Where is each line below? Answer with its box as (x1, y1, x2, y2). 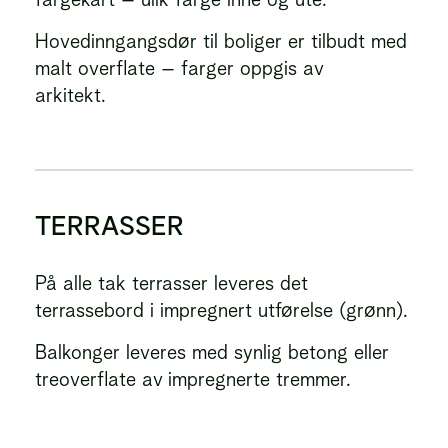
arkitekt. (35, 83, 106, 107)
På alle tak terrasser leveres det (35, 271, 308, 295)
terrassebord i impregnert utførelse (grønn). (35, 298, 408, 322)
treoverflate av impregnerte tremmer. (35, 367, 351, 391)
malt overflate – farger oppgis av (35, 56, 324, 80)
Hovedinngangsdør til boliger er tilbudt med (35, 29, 407, 53)
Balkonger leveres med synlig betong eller (35, 340, 389, 364)
